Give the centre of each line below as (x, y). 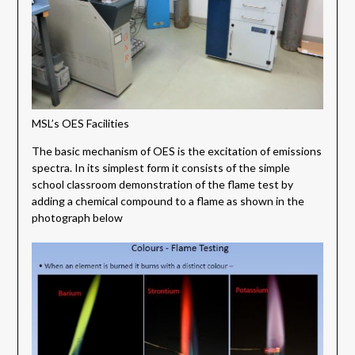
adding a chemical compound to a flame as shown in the (168, 201)
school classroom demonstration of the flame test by (162, 185)
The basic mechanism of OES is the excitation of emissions (176, 151)
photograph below (77, 218)
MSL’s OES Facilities (80, 124)
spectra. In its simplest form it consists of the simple (160, 168)
